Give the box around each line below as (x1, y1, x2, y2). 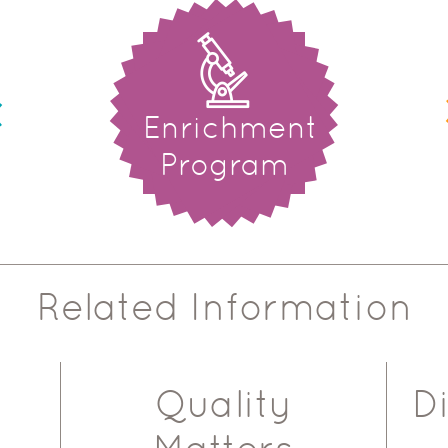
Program (159, 147, 289, 182)
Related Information (36, 285, 412, 329)
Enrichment (143, 110, 318, 145)
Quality (154, 382, 292, 426)
